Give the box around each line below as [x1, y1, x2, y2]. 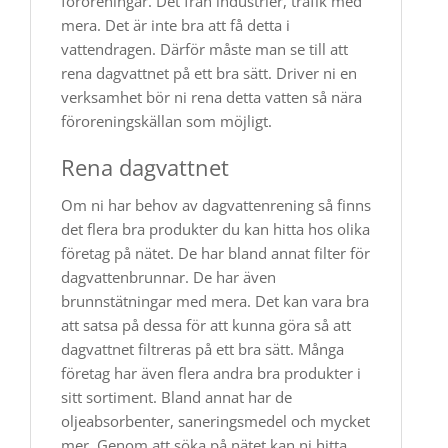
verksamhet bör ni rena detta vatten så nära [61, 87, 362, 107]
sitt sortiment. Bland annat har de [61, 387, 292, 407]
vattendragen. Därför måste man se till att [61, 39, 348, 59]
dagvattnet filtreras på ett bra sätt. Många [61, 339, 344, 359]
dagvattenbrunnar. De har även [61, 267, 276, 287]
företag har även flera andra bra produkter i [61, 363, 361, 383]
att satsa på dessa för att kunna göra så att [61, 315, 351, 335]
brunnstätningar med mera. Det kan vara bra [61, 291, 369, 311]
